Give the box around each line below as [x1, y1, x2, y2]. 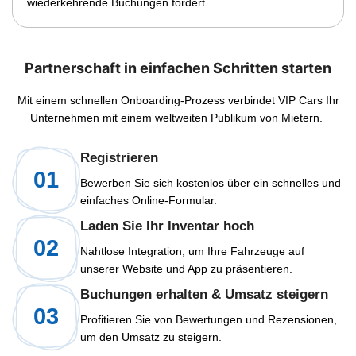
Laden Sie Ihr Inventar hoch [80, 219, 254, 234]
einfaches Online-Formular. [80, 194, 217, 207]
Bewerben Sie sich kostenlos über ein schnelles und [80, 176, 341, 190]
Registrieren [80, 150, 158, 166]
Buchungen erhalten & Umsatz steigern [80, 287, 328, 303]
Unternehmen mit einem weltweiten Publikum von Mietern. [30, 110, 326, 124]
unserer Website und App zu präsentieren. [80, 262, 292, 276]
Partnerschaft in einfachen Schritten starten [25, 60, 331, 77]
